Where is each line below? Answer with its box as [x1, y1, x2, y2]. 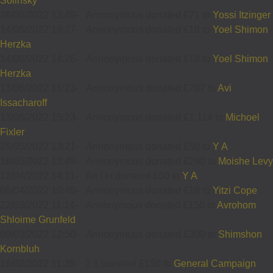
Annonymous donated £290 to [86, 155, 218, 166]
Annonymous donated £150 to [85, 199, 217, 210]
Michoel [225, 112, 260, 122]
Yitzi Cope [213, 185, 257, 196]
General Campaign [174, 258, 256, 269]
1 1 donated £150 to [85, 258, 174, 269]
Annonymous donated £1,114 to [86, 112, 225, 122]
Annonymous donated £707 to [86, 82, 218, 93]
